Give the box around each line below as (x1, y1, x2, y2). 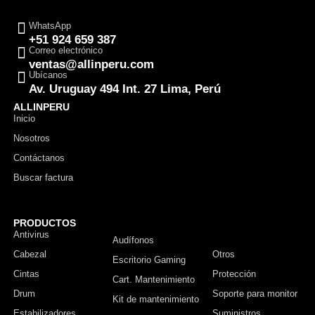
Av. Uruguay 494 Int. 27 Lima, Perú (29, 82, 221, 96)
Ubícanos (29, 70, 67, 80)
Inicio (13, 113, 35, 124)
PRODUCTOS (13, 217, 76, 229)
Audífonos (112, 235, 155, 245)
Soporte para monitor (212, 288, 297, 299)
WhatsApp (29, 20, 71, 31)
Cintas (13, 269, 39, 279)
